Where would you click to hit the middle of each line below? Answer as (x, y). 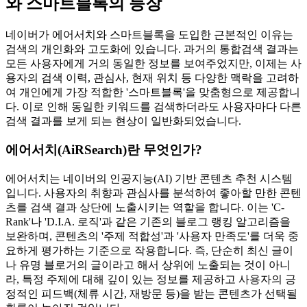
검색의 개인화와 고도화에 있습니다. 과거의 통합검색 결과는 (152, 49)
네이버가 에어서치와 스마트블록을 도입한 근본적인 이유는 (149, 34)
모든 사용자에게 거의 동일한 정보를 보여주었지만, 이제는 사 (153, 63)
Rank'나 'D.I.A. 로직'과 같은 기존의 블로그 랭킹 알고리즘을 (148, 222)
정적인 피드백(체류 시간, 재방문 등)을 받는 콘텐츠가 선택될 (151, 294)
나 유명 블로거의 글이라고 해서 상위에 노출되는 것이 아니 (148, 265)
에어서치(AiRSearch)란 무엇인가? (104, 150)
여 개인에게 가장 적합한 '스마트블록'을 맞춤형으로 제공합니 (153, 92)
